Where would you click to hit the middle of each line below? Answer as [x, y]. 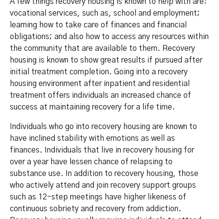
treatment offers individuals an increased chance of [100, 95]
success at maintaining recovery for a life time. [92, 107]
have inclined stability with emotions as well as [92, 138]
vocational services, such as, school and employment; [105, 13]
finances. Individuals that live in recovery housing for [102, 150]
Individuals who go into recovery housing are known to [103, 126]
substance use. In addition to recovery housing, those [104, 173]
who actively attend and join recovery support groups [103, 185]
